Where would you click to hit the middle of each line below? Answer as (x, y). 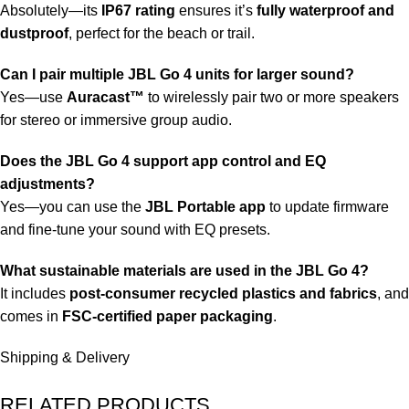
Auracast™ (105, 98)
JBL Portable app (205, 207)
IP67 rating (138, 11)
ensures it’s (216, 11)
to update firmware (327, 207)
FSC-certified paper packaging (168, 317)
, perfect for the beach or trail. (162, 34)
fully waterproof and (325, 11)
